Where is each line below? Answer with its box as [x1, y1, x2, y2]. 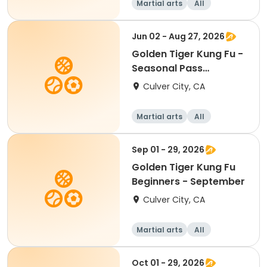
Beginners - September [132, 175, 245, 188]
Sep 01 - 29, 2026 [132, 144, 204, 156]
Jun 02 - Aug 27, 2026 [132, 30, 225, 42]
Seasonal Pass [132, 61, 203, 75]
